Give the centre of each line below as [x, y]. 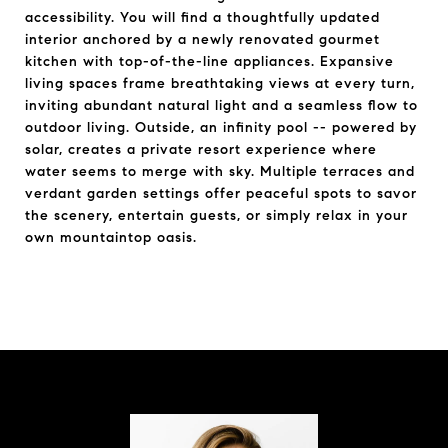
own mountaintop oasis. [111, 237]
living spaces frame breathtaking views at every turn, [220, 83]
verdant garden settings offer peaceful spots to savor [221, 193]
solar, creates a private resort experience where [201, 149]
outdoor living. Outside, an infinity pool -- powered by [221, 127]
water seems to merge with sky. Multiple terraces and [220, 171]
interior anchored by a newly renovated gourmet [202, 39]
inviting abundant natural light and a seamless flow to [221, 105]
